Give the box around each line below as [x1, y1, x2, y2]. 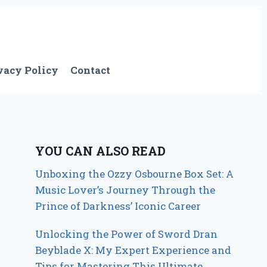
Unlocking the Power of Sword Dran [35, 226, 218, 241]
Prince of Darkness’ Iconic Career [35, 198, 201, 213]
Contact [70, 63, 111, 77]
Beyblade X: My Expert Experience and [35, 243, 232, 257]
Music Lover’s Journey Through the [35, 182, 216, 197]
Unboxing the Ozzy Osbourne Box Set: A [35, 166, 234, 181]
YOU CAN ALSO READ [35, 142, 166, 159]
